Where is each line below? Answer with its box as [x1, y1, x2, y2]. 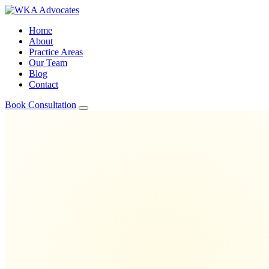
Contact [29, 79, 58, 89]
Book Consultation [5, 100, 76, 110]
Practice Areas [29, 47, 83, 57]
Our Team [29, 58, 67, 68]
